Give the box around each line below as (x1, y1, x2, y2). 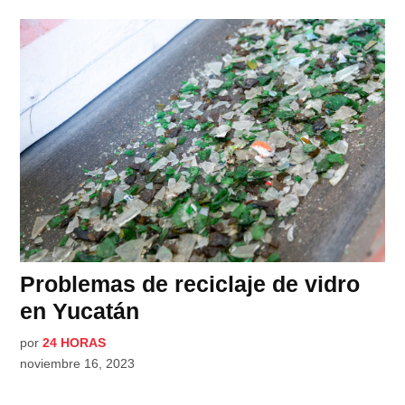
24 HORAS (42, 334, 107, 350)
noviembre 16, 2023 (20, 355, 136, 371)
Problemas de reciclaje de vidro (20, 270, 361, 297)
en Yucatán (20, 297, 140, 324)
